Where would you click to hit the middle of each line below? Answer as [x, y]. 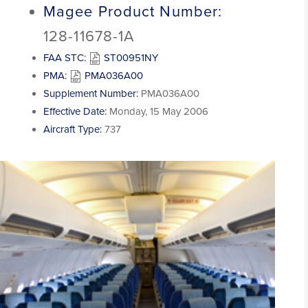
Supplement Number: [91, 93]
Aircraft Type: [73, 129]
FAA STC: [65, 58]
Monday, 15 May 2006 [159, 111]
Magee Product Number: [133, 12]
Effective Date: [75, 111]
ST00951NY [130, 58]
